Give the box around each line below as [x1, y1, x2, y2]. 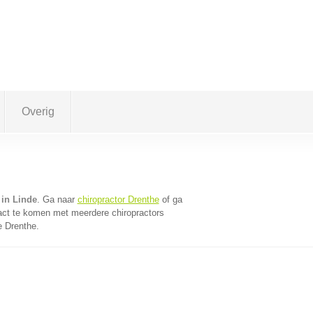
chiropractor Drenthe [77, 194, 159, 205]
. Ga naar [36, 194, 78, 205]
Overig [21, 105, 54, 117]
